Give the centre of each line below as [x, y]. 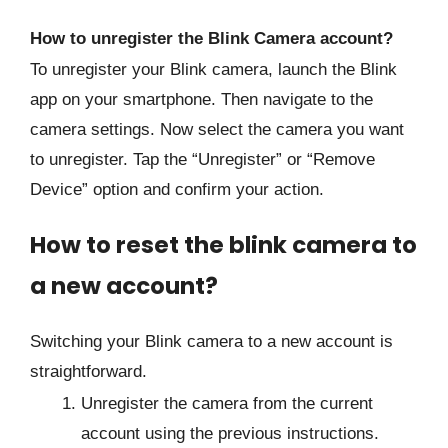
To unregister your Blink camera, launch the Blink [213, 70]
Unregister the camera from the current [227, 403]
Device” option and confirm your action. [177, 190]
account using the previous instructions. [230, 433]
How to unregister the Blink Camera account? [211, 38]
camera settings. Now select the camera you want [217, 130]
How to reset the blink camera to [223, 245]
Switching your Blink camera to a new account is [211, 342]
